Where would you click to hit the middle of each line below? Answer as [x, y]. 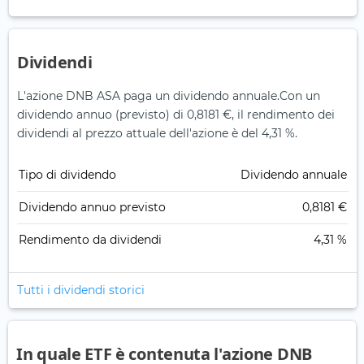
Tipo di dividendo [67, 175]
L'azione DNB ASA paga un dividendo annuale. [148, 96]
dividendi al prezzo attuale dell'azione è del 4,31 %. [157, 134]
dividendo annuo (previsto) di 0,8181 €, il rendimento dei [176, 115]
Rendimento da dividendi [90, 240]
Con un [300, 96]
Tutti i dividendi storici [81, 290]
